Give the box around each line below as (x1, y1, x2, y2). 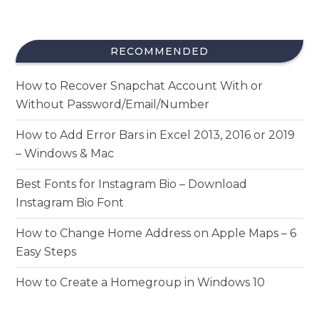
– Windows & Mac (16, 146, 115, 160)
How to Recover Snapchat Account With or (16, 78, 263, 93)
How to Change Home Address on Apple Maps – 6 (16, 226, 297, 240)
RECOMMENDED (110, 44, 209, 58)
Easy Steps (16, 244, 77, 258)
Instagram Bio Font (16, 195, 125, 209)
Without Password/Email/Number (16, 97, 210, 111)
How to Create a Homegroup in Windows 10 (16, 275, 266, 289)
